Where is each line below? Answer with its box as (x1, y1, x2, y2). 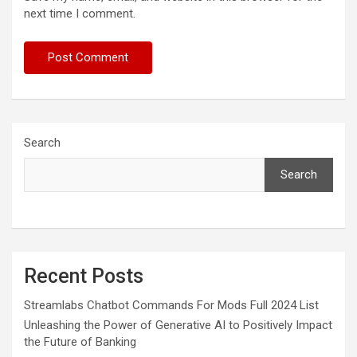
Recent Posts (24, 265, 143, 288)
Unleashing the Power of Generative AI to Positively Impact (24, 318, 332, 333)
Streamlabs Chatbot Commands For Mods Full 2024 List (24, 298, 319, 313)
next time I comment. (24, 6, 135, 22)
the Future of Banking (24, 335, 136, 350)
